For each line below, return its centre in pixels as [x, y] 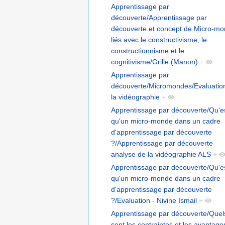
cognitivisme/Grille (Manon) [154, 62]
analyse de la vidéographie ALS [161, 154]
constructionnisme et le [148, 51]
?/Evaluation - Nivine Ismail [154, 201]
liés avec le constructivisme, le [159, 40]
